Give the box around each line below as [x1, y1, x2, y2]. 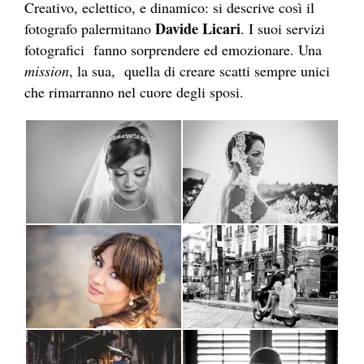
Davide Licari [155, 18, 240, 40]
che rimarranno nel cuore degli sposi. [24, 82, 244, 102]
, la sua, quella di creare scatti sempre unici [69, 61, 330, 81]
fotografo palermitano [24, 19, 155, 39]
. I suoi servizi [240, 19, 325, 39]
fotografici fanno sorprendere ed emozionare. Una [24, 40, 322, 60]
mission [24, 61, 69, 81]
